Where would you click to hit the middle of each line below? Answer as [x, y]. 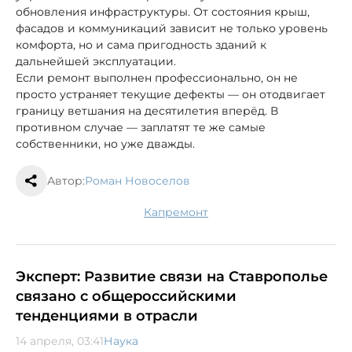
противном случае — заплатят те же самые [141, 127]
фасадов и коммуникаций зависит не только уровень [172, 28]
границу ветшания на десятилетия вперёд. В [147, 110]
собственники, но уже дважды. [105, 143]
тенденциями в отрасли [107, 315]
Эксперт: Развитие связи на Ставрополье [172, 276]
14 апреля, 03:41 [60, 341]
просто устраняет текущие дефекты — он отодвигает [170, 94]
